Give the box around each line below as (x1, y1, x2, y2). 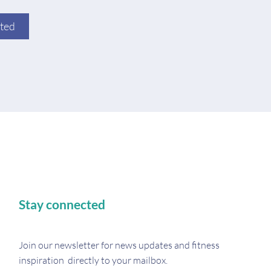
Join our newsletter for (19, 239, 114, 251)
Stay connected (19, 197, 106, 212)
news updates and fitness (113, 239, 220, 251)
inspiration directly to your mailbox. (19, 254, 168, 266)
